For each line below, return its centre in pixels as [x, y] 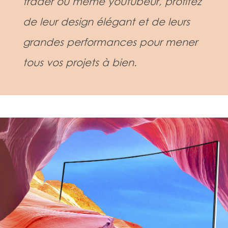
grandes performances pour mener [110, 42]
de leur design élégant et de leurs [106, 22]
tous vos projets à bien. [80, 62]
